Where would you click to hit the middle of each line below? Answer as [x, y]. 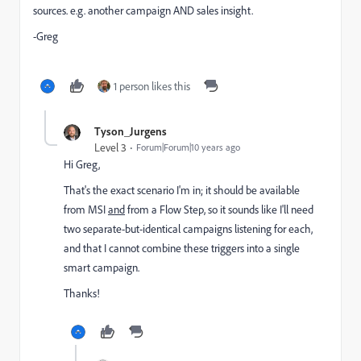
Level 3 [110, 147]
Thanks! [82, 293]
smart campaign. [102, 268]
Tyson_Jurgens [131, 131]
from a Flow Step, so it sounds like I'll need [219, 210]
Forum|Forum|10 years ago [188, 147]
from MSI [86, 210]
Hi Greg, [82, 164]
